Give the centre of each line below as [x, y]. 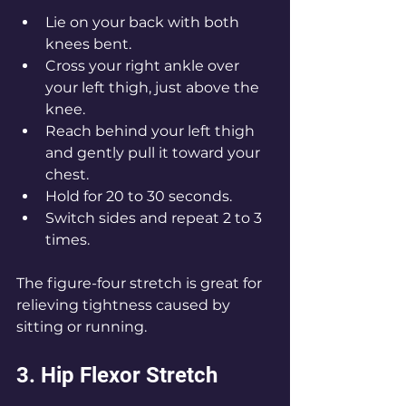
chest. [67, 175]
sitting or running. [82, 327]
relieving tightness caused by [125, 305]
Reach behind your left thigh [152, 131]
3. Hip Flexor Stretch [117, 376]
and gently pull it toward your [155, 153]
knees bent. [88, 44]
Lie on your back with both [144, 23]
